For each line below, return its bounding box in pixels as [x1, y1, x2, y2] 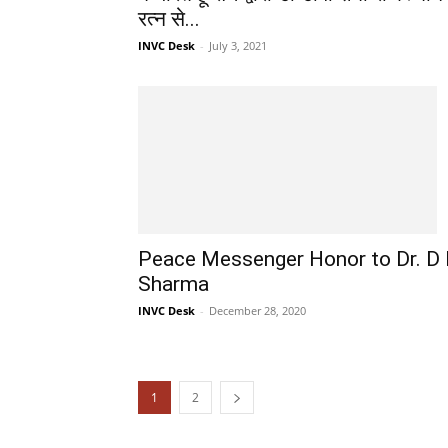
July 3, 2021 [209, 38, 267, 54]
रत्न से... [138, 7, 200, 32]
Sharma [138, 271, 209, 296]
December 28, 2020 [209, 302, 306, 318]
